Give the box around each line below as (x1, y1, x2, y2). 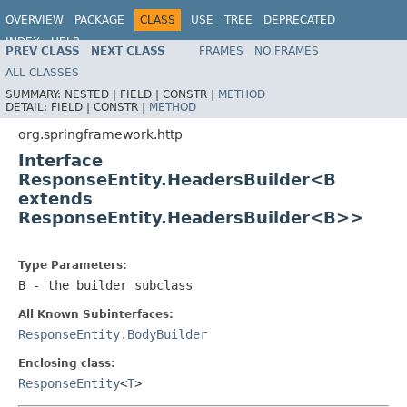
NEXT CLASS (91, 44, 165, 57)
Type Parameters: (18, 258, 127, 272)
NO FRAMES (254, 44, 319, 57)
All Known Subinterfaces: (18, 307, 174, 321)
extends (18, 188, 93, 208)
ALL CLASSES (5, 65, 79, 79)
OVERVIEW (5, 14, 64, 26)
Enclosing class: (18, 356, 115, 370)
